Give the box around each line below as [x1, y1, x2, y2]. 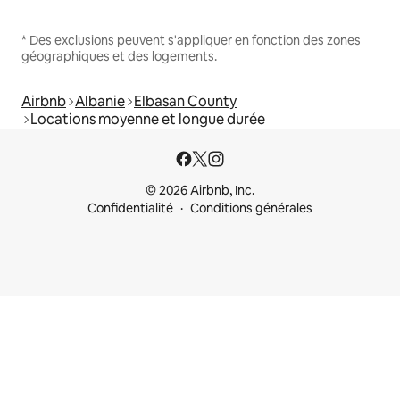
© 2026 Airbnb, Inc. [146, 182, 254, 199]
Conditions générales [190, 200, 312, 217]
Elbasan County [134, 92, 237, 112]
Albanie [75, 92, 125, 112]
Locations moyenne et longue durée [30, 110, 265, 129]
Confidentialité [87, 200, 173, 217]
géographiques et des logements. [21, 48, 217, 65]
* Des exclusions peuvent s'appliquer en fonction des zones [21, 32, 361, 49]
